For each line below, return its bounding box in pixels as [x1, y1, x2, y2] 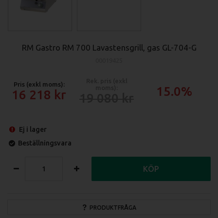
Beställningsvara [18, 139, 72, 147]
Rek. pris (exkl [86, 77, 127, 85]
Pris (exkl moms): [13, 81, 65, 88]
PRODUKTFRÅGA [90, 204, 137, 211]
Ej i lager [18, 125, 47, 133]
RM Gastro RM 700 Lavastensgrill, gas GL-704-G [21, 42, 197, 52]
